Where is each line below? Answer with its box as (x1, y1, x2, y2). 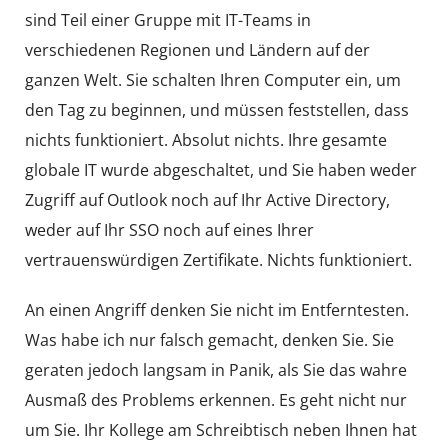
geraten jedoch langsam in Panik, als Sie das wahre (25, 359, 407, 381)
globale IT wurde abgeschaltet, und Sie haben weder (25, 159, 417, 181)
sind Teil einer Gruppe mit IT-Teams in (25, 9, 311, 31)
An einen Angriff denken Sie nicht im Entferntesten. (25, 299, 409, 321)
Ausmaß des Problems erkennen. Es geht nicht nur (25, 389, 407, 411)
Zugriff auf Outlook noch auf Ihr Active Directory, (25, 189, 390, 211)
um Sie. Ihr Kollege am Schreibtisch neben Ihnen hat (25, 419, 417, 441)
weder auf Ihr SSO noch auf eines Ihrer (25, 219, 314, 241)
